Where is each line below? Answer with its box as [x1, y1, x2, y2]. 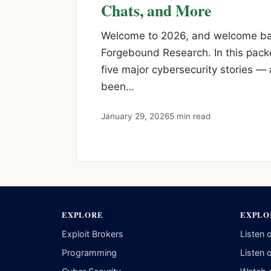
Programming [62, 247, 117, 258]
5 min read [169, 111, 211, 121]
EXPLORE [62, 209, 103, 220]
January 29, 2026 [101, 111, 169, 121]
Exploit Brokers [62, 228, 123, 239]
